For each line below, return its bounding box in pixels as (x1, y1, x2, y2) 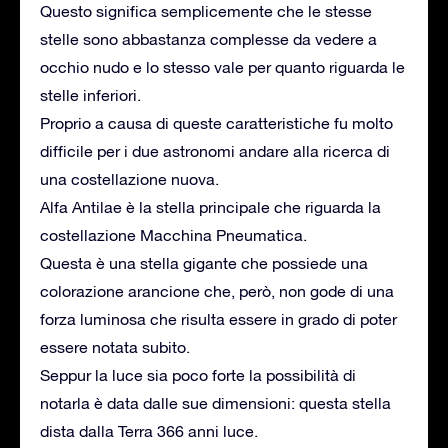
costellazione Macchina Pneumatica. (40, 225, 307, 244)
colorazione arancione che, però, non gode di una (40, 281, 394, 300)
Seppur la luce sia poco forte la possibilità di (40, 365, 356, 384)
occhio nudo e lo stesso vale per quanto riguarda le (40, 57, 405, 76)
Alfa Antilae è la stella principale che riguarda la (40, 197, 381, 216)
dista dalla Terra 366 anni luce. (40, 421, 258, 440)
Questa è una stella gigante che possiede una (40, 253, 368, 272)
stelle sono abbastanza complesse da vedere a (40, 29, 377, 48)
